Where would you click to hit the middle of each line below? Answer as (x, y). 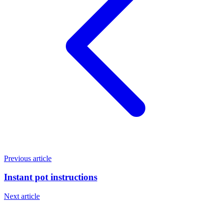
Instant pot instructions (51, 177)
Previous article (28, 158)
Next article (22, 196)
